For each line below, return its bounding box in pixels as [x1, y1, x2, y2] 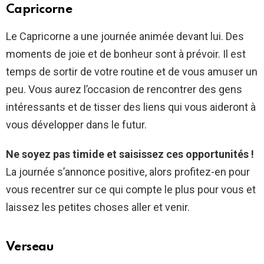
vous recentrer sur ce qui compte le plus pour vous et [6, 183, 256, 196]
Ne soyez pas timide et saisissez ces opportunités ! [6, 148, 254, 161]
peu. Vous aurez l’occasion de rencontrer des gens [6, 83, 242, 96]
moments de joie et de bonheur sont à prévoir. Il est [6, 48, 246, 61]
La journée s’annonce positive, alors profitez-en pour [6, 166, 250, 179]
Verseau [6, 241, 54, 254]
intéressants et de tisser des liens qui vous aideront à [6, 101, 256, 114]
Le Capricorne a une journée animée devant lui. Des [6, 30, 244, 43]
